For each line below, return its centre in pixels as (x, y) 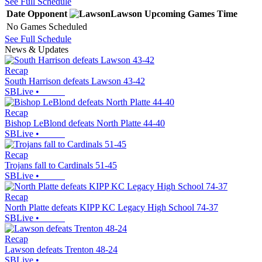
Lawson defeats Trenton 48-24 (61, 249)
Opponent (47, 13)
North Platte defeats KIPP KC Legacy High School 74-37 (111, 207)
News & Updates (37, 49)
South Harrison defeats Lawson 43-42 (75, 81)
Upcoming (165, 13)
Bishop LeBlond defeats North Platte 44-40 (85, 123)
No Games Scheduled (47, 26)
